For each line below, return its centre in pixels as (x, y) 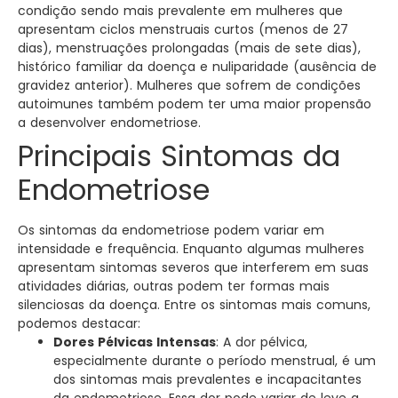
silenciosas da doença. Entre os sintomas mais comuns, (194, 305)
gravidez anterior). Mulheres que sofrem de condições (189, 86)
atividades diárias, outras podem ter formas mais (174, 287)
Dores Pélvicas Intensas (135, 342)
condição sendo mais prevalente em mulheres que (180, 11)
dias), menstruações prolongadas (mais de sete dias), (189, 48)
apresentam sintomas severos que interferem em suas (193, 268)
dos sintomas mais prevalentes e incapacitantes (207, 380)
